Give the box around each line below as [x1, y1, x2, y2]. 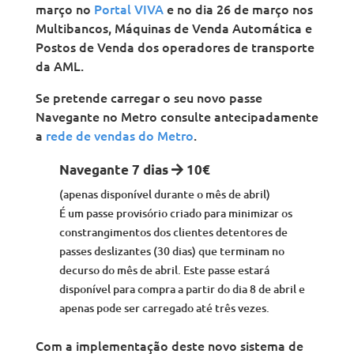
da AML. [35, 57, 84, 75]
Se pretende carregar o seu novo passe [35, 88, 262, 107]
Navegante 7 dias [58, 161, 171, 179]
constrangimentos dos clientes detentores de [58, 224, 288, 240]
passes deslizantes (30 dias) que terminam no [58, 243, 284, 259]
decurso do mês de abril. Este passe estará [58, 262, 269, 278]
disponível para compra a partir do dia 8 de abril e [58, 281, 305, 297]
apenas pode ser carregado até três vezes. [58, 300, 269, 316]
